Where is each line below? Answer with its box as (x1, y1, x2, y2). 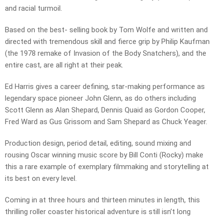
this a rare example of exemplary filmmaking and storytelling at (5, 162, 209, 172)
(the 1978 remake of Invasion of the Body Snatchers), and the (5, 49, 206, 58)
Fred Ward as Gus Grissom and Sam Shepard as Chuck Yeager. (5, 117, 209, 127)
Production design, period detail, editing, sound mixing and (5, 139, 191, 148)
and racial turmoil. (5, 4, 68, 13)
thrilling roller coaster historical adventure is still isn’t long (5, 207, 191, 217)
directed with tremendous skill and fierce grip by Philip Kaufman (5, 37, 210, 46)
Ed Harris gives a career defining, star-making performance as (5, 82, 205, 91)
